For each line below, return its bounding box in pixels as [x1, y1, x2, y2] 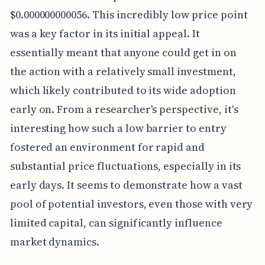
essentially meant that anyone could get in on [9, 44, 237, 60]
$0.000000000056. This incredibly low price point [9, 7, 248, 22]
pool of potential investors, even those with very [9, 196, 253, 211]
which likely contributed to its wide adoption [9, 82, 236, 98]
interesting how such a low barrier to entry [9, 120, 227, 135]
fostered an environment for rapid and [9, 139, 205, 154]
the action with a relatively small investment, [9, 63, 236, 79]
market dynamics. [9, 234, 100, 249]
